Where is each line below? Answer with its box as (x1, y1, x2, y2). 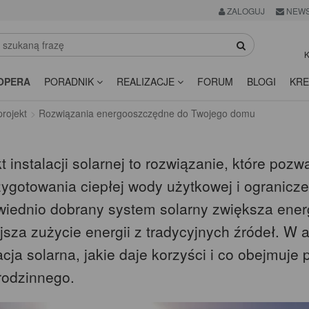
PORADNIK (44, 74, 97, 89)
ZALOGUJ (224, 5, 265, 17)
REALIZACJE (117, 74, 177, 89)
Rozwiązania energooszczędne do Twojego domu (39, 106, 255, 121)
